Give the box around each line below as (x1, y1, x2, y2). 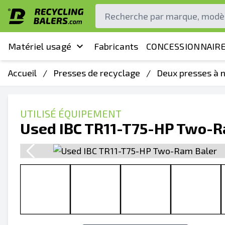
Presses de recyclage (53, 67, 140, 78)
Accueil (8, 67, 37, 78)
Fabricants (93, 40, 139, 52)
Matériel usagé (8, 40, 72, 52)
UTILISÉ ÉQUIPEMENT (20, 107, 122, 120)
